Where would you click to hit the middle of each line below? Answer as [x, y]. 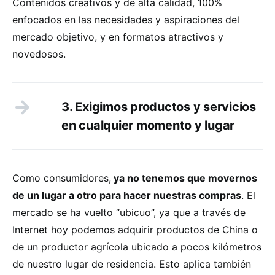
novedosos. [39, 54]
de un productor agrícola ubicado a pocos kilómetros [137, 246]
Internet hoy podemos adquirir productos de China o [135, 229]
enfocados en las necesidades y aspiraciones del [126, 19]
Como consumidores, [62, 178]
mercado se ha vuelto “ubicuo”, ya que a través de [129, 212]
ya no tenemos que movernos [184, 178]
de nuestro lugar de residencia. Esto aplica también [132, 264]
